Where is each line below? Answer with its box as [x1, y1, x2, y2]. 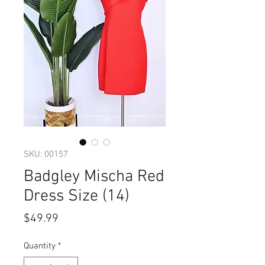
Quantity [24, 241, 56, 251]
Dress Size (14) [24, 186, 130, 206]
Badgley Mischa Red [24, 167, 164, 187]
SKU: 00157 [24, 149, 68, 160]
